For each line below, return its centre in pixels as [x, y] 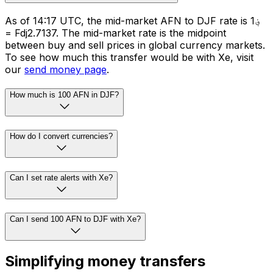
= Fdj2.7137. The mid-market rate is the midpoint [115, 33]
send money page [66, 69]
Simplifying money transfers [105, 261]
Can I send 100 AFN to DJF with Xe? [75, 219]
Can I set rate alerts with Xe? [61, 177]
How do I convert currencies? [61, 136]
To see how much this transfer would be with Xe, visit [129, 57]
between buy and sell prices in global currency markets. [135, 45]
